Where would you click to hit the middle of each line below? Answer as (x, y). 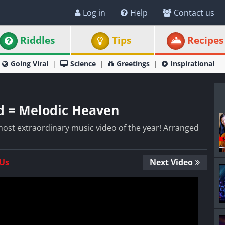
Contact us (194, 13)
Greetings (133, 64)
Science (83, 64)
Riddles (38, 40)
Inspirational (192, 64)
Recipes (205, 40)
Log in (94, 13)
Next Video (172, 162)
